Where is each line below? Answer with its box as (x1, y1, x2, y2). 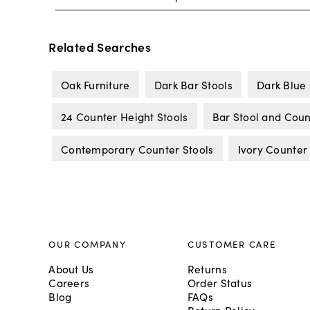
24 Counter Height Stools (60, 109, 188, 125)
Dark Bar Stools (154, 76, 232, 92)
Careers (48, 274, 90, 290)
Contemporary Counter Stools (60, 140, 214, 156)
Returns (187, 260, 227, 276)
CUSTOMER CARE (187, 237, 276, 251)
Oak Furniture (60, 76, 130, 92)
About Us (48, 260, 94, 276)
